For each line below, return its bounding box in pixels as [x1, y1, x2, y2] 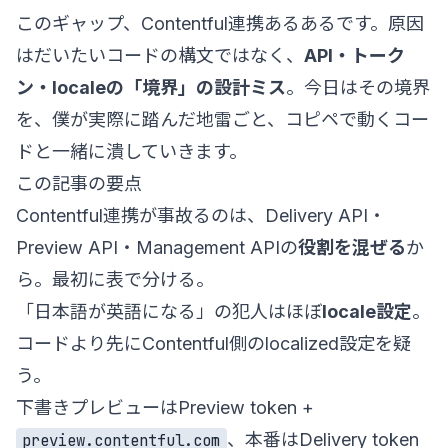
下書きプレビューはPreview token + [16, 396, 314, 418]
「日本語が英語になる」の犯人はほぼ [16, 300, 322, 322]
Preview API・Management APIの [16, 236, 298, 258]
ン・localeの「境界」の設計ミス [16, 76, 286, 98]
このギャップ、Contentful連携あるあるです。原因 [16, 12, 424, 34]
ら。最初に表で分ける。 [16, 268, 214, 290]
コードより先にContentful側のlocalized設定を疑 [16, 332, 411, 354]
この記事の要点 [16, 172, 142, 194]
